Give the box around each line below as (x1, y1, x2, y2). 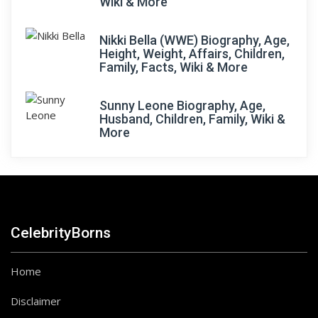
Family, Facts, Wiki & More (99, 60, 248, 75)
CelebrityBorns (11, 224, 111, 241)
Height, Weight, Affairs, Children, (99, 46, 285, 61)
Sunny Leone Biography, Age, (99, 98, 265, 113)
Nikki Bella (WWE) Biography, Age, (99, 33, 290, 48)
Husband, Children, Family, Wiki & (99, 111, 285, 126)
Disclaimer (11, 294, 61, 308)
